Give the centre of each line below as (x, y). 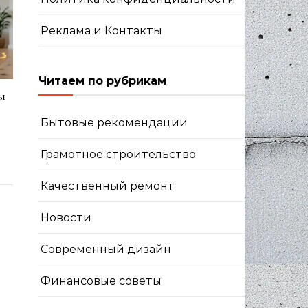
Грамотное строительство (118, 154)
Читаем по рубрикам (102, 81)
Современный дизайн (106, 249)
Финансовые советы (101, 281)
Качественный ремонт (108, 186)
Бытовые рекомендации (114, 123)
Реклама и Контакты (101, 31)
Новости (66, 218)
